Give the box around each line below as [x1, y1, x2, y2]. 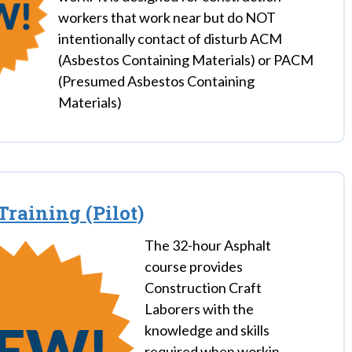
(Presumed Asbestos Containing [58, 72, 255, 90]
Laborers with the [145, 300, 255, 317]
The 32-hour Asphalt [145, 236, 272, 254]
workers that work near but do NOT [58, 9, 277, 26]
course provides [145, 258, 244, 275]
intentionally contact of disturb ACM [58, 30, 283, 47]
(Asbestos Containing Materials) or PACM [58, 51, 314, 68]
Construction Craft [145, 279, 262, 296]
